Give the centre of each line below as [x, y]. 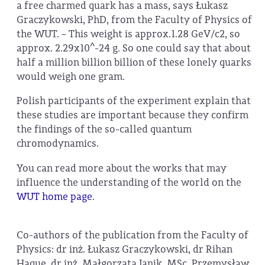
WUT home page [54, 196]
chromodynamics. [58, 144]
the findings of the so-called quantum [104, 130]
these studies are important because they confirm [132, 115]
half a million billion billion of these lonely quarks [134, 62]
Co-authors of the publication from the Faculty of [132, 235]
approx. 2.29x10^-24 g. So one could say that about [134, 48]
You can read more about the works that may [122, 168]
